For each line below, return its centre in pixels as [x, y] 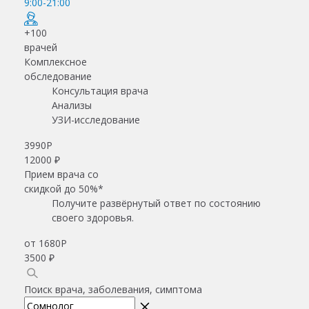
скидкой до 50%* [64, 188]
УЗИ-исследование [96, 119]
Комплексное [56, 61]
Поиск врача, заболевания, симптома [113, 289]
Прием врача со [61, 174]
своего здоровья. [93, 217]
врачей [41, 47]
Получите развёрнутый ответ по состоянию [156, 203]
